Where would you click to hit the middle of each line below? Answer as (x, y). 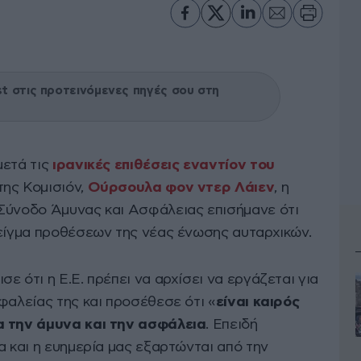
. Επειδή (232, 325)
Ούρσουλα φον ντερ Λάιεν (181, 188)
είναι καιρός (257, 303)
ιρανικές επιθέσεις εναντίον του (163, 166)
